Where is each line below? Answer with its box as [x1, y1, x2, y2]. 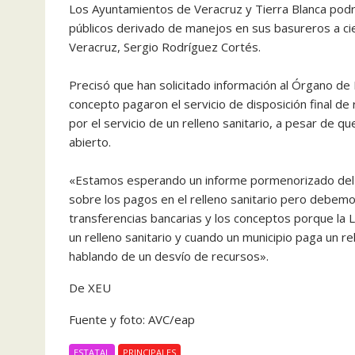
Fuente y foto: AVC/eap [69, 311, 198, 327]
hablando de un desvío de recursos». [69, 248, 269, 264]
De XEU [69, 280, 111, 296]
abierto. [69, 134, 111, 150]
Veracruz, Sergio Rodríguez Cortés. [69, 39, 261, 55]
